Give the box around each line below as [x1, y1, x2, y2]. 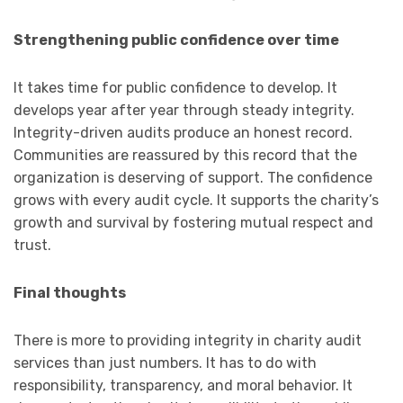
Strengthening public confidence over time [13, 31, 339, 49]
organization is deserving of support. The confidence [13, 169, 372, 187]
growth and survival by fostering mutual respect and [13, 214, 373, 232]
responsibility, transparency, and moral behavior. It [13, 377, 353, 395]
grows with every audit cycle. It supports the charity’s [13, 192, 379, 210]
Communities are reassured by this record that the [13, 147, 357, 165]
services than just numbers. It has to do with [13, 354, 317, 372]
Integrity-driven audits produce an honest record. [13, 124, 353, 142]
